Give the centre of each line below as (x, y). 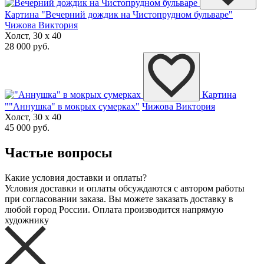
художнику (27, 220)
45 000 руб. (27, 128)
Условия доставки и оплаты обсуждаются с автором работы (125, 189)
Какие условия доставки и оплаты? (76, 178)
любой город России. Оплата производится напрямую (114, 210)
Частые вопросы (59, 153)
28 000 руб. (27, 47)
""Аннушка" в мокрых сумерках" (72, 107)
